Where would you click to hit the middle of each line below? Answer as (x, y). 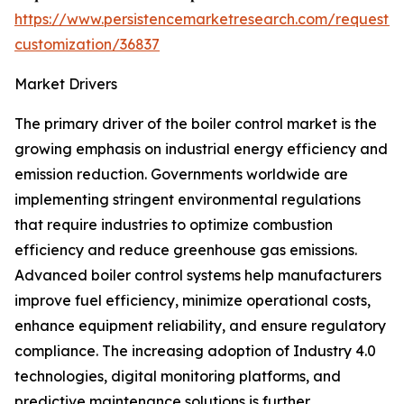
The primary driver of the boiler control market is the (196, 124)
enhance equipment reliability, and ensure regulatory (200, 326)
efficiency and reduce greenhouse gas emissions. (186, 250)
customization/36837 (87, 45)
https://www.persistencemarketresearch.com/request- (205, 19)
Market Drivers (66, 84)
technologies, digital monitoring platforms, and (178, 376)
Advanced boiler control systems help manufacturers (198, 275)
